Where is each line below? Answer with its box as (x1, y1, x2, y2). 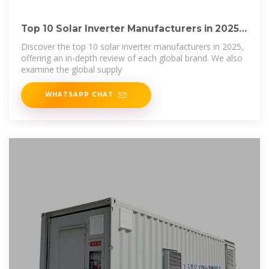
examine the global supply (21, 63, 122, 75)
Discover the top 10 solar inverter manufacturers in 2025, (21, 40, 244, 52)
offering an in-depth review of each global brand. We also (21, 52, 243, 64)
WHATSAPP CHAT (45, 90, 113, 98)
